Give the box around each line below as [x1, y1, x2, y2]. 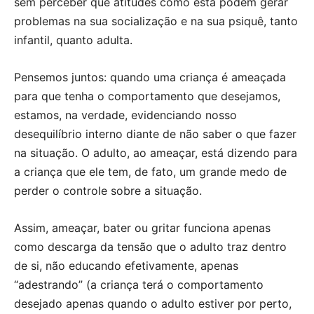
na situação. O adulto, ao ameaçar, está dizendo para [14, 145, 297, 160]
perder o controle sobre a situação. [14, 183, 202, 198]
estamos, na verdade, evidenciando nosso [14, 107, 237, 122]
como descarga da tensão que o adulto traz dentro [14, 239, 287, 254]
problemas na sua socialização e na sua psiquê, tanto [14, 13, 298, 28]
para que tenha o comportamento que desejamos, [14, 88, 280, 103]
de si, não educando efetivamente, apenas [14, 258, 238, 273]
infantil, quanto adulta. [14, 32, 132, 47]
